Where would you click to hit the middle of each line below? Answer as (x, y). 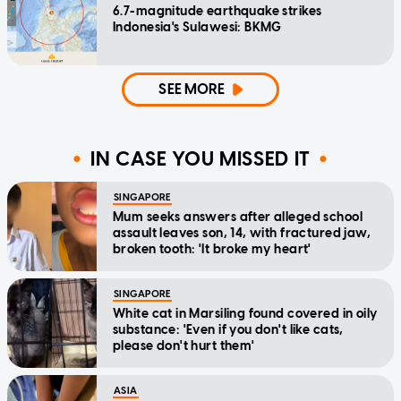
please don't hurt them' (184, 346)
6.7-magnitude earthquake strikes (218, 12)
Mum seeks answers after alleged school (238, 218)
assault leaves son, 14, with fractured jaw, (242, 234)
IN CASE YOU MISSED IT (200, 158)
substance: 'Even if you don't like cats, (228, 330)
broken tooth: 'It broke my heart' (212, 250)
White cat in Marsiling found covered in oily (245, 314)
